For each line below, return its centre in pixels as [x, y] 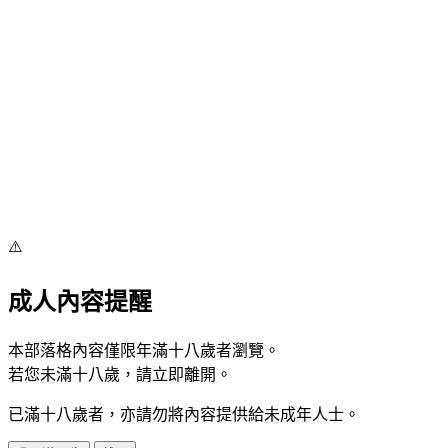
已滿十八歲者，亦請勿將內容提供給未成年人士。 [184, 415]
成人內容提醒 [80, 302]
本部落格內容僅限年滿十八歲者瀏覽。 [144, 351]
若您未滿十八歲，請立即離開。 [120, 375]
